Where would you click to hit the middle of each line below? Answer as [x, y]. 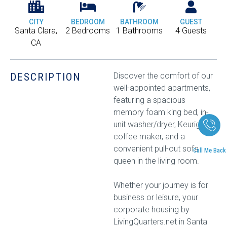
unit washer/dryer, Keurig [157, 124]
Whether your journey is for [161, 185]
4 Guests [191, 31]
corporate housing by [152, 210]
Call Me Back [209, 150]
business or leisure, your [156, 197]
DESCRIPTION [45, 77]
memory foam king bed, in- [161, 112]
